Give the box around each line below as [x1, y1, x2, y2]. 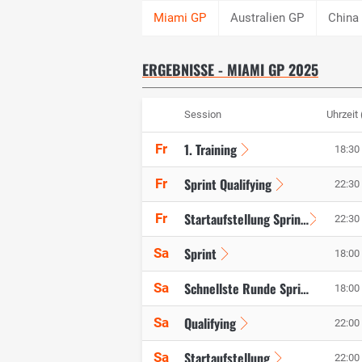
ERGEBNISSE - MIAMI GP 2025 [142, 59, 318, 81]
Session [184, 108, 221, 121]
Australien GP [230, 10, 305, 25]
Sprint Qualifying [184, 175, 271, 195]
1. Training [184, 140, 237, 160]
